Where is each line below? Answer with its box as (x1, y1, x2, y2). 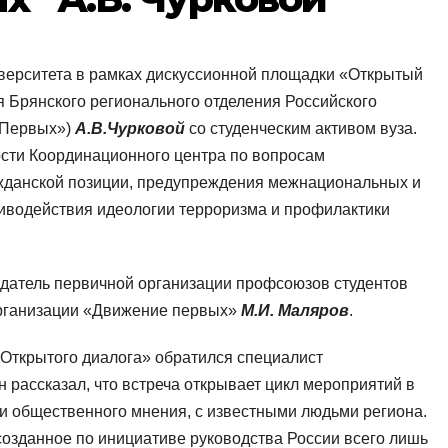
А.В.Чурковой (75, 120, 189, 138)
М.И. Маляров (241, 302, 349, 320)
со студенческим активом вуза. (189, 120, 417, 138)
